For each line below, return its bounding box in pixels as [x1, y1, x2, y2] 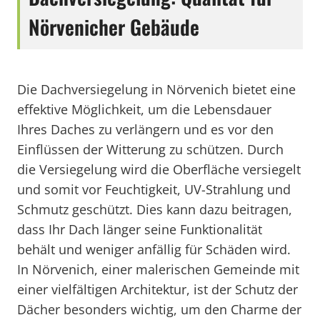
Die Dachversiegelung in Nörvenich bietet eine [17, 81, 296, 98]
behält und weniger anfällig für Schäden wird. [17, 241, 291, 258]
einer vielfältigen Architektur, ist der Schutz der [17, 281, 298, 298]
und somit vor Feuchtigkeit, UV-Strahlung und [17, 181, 291, 198]
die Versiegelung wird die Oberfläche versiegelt [17, 161, 301, 178]
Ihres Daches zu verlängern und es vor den [17, 121, 274, 138]
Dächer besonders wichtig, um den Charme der [17, 301, 301, 318]
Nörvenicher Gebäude [29, 12, 199, 41]
